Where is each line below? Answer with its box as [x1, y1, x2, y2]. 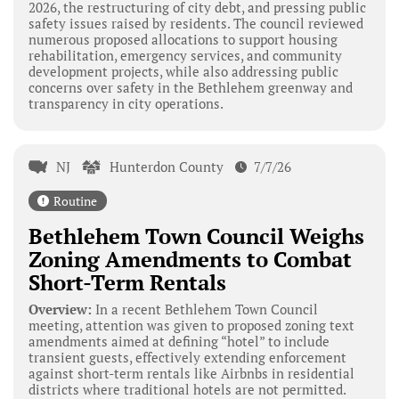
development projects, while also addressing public [28, 61, 338, 80]
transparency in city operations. [28, 94, 224, 112]
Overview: [28, 300, 92, 319]
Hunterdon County [110, 158, 224, 176]
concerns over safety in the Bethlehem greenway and [28, 77, 353, 96]
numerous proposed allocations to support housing [28, 29, 338, 48]
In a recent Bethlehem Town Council [91, 300, 318, 319]
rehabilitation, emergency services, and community [28, 45, 342, 64]
